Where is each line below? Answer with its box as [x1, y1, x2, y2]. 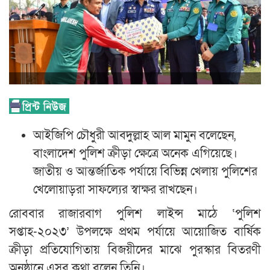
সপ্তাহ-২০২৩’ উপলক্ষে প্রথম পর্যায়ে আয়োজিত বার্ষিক [9, 224, 261, 240]
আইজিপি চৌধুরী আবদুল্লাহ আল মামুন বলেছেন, [33, 127, 236, 143]
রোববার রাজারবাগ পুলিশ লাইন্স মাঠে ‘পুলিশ [9, 206, 261, 222]
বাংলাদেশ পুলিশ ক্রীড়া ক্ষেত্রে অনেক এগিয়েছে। [33, 145, 237, 162]
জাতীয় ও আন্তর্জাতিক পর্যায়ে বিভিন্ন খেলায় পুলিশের [33, 163, 257, 180]
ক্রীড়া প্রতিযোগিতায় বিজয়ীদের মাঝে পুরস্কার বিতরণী [9, 242, 261, 258]
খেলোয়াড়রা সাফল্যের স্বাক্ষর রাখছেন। [33, 181, 198, 198]
